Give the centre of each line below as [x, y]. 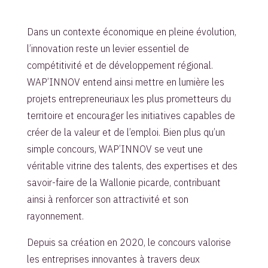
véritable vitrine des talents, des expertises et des [132, 165]
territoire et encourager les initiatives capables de [131, 115]
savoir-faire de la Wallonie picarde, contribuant [124, 182]
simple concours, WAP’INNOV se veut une [115, 149]
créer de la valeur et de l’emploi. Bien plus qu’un [126, 132]
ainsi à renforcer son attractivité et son [107, 199]
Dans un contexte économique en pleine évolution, [131, 31]
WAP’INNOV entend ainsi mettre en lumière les [125, 82]
